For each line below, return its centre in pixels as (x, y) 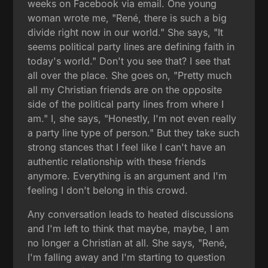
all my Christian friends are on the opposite (125, 89)
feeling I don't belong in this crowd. (108, 190)
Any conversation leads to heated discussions (131, 214)
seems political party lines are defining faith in (131, 46)
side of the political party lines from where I (126, 104)
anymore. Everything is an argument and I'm (127, 176)
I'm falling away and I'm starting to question (127, 257)
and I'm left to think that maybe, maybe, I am (129, 228)
